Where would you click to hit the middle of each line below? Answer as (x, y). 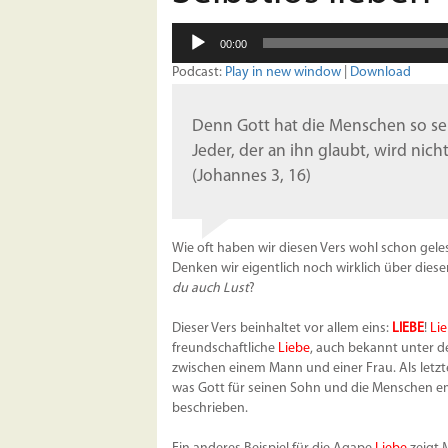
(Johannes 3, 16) (251, 177)
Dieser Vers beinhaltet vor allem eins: (280, 329)
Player (189, 52)
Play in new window (283, 73)
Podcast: (198, 73)
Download (380, 73)
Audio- (191, 32)
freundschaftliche (225, 349)
